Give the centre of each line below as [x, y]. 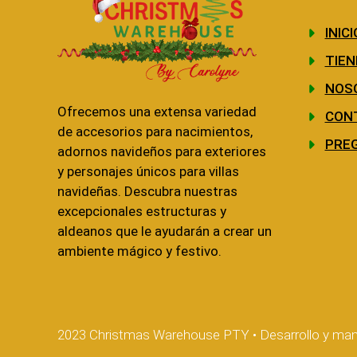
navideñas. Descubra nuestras [147, 192]
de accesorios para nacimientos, [155, 132]
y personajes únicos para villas [148, 172]
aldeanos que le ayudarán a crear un [165, 231]
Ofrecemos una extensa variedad [157, 112]
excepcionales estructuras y [142, 212]
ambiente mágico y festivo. [139, 251]
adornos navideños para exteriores [162, 152]
